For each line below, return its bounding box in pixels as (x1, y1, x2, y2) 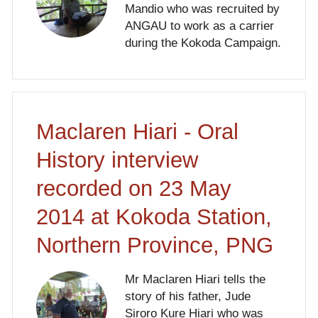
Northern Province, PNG (35, 233, 273, 258)
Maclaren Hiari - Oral (35, 119, 238, 145)
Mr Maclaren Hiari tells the (124, 272, 265, 286)
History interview (35, 148, 198, 173)
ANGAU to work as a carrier (124, 18, 274, 33)
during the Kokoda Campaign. (124, 35, 281, 50)
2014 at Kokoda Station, (35, 204, 272, 230)
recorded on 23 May (35, 176, 231, 202)
